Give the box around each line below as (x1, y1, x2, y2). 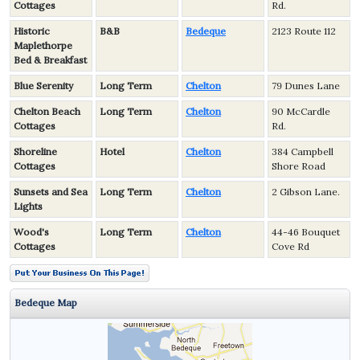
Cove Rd (272, 240, 309, 252)
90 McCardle (272, 105, 330, 117)
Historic (14, 25, 50, 37)
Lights (14, 200, 43, 212)
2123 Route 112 (272, 25, 336, 37)
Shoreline (14, 145, 57, 157)
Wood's (14, 226, 49, 238)
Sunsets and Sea (14, 186, 88, 198)
